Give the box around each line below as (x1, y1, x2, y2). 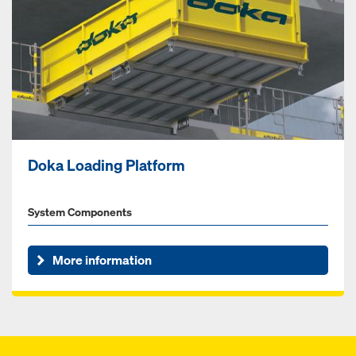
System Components (28, 203, 132, 219)
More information (52, 251, 153, 269)
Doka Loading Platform (28, 155, 185, 175)
